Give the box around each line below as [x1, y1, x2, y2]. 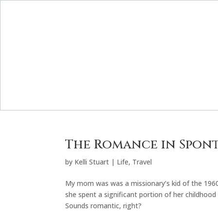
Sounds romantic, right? [65, 200, 142, 210]
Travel [132, 157, 152, 166]
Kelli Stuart [74, 157, 109, 166]
